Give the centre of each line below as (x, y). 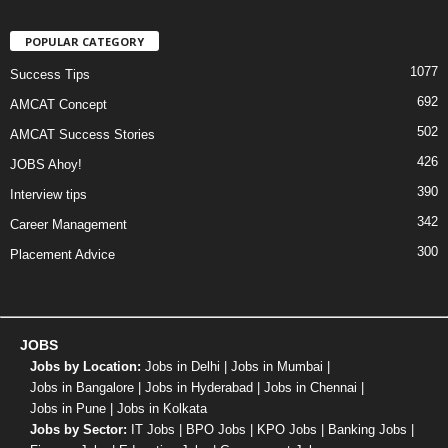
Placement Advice (62, 254)
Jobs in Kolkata (162, 408)
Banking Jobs (367, 429)
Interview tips (48, 194)
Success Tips (50, 74)
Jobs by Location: (85, 366)
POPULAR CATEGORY (84, 41)
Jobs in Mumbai (277, 366)
